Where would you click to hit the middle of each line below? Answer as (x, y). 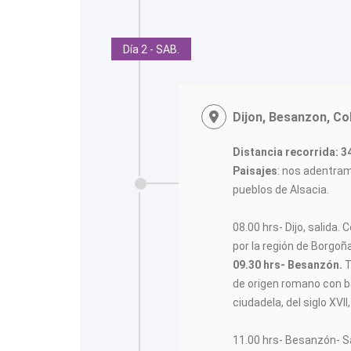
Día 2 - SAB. (151, 49)
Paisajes (255, 171)
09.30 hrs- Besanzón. (288, 265)
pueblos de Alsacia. (281, 190)
